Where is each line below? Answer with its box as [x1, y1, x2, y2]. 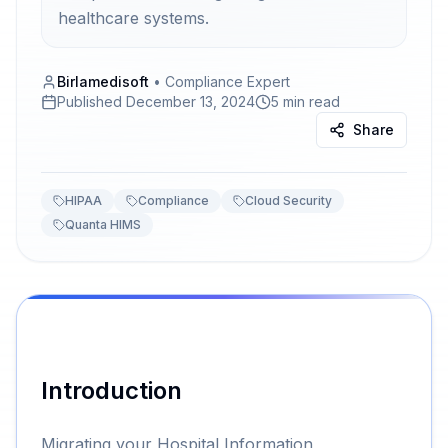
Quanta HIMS [65, 217, 141, 232]
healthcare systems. [58, 8, 209, 28]
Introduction [41, 376, 182, 405]
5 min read [271, 93, 340, 110]
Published [57, 93, 122, 110]
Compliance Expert [165, 73, 290, 90]
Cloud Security [245, 193, 332, 208]
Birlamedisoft [57, 73, 149, 90]
